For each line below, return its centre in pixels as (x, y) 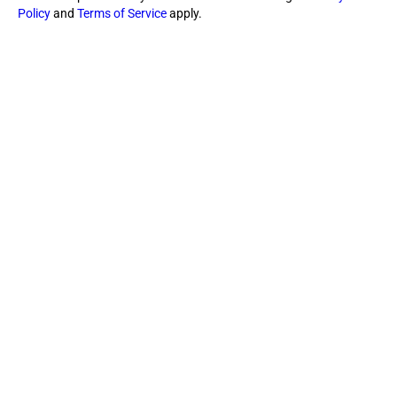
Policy (34, 13)
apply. (184, 13)
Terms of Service (122, 13)
